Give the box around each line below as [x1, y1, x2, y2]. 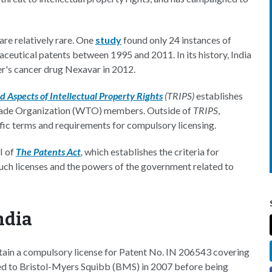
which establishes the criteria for [83, 146, 219, 157]
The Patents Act [16, 146, 81, 157]
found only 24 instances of [121, 34, 231, 46]
